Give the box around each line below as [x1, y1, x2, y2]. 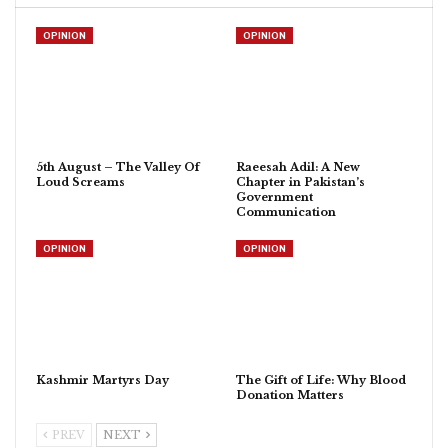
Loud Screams [36, 175, 125, 190]
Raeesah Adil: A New [236, 160, 360, 175]
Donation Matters [236, 388, 344, 403]
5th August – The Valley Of [36, 160, 200, 175]
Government [236, 190, 313, 205]
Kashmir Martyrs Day [36, 373, 169, 388]
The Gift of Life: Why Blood [236, 373, 406, 388]
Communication [236, 205, 336, 220]
